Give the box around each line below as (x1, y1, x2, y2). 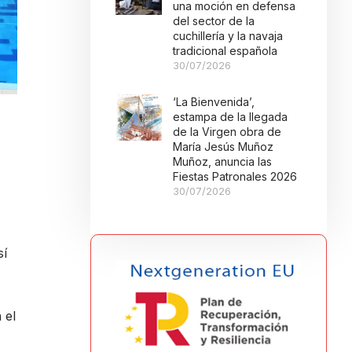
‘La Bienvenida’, (173, 95, 255, 108)
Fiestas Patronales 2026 (173, 170, 298, 183)
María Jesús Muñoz (173, 140, 274, 153)
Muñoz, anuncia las (173, 155, 273, 168)
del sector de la (173, 14, 255, 27)
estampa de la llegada (173, 110, 288, 123)
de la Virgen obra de (173, 125, 282, 138)
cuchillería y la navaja (173, 29, 284, 42)
